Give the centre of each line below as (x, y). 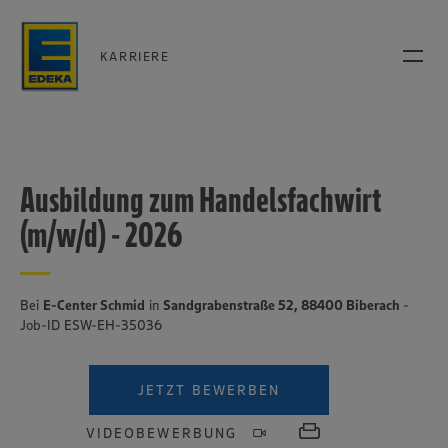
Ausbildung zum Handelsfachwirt (201, 199)
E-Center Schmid (94, 305)
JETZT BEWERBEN (209, 390)
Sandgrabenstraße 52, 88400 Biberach (283, 305)
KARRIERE (134, 55)
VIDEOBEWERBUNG (161, 433)
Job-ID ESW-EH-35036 (91, 325)
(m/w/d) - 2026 (101, 234)
